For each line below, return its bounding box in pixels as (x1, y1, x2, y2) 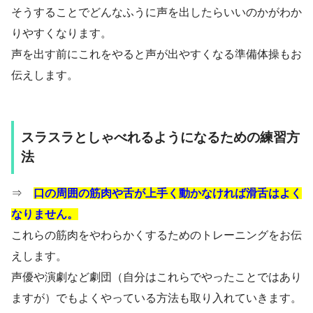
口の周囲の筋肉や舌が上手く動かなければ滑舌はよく (34, 187, 302, 200)
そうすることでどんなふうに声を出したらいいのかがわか (11, 6, 302, 19)
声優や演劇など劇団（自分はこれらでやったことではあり (11, 271, 302, 284)
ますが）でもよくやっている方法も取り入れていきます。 (11, 292, 302, 305)
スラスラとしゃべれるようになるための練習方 (21, 130, 300, 145)
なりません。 (11, 208, 78, 221)
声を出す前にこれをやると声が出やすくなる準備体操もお (11, 48, 302, 61)
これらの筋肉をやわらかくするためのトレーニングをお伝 (11, 229, 302, 242)
